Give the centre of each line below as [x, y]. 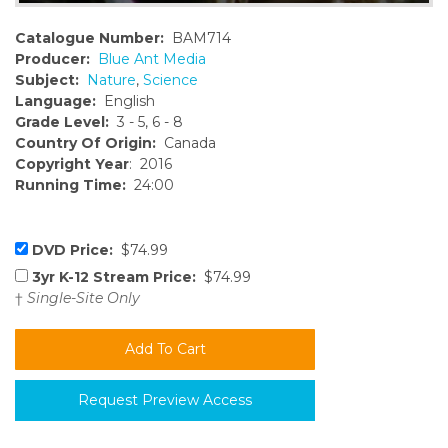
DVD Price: [72, 249]
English [125, 100]
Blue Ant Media [152, 58]
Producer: [52, 58]
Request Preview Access [165, 400]
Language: [55, 100]
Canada [186, 142]
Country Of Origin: [85, 142]
